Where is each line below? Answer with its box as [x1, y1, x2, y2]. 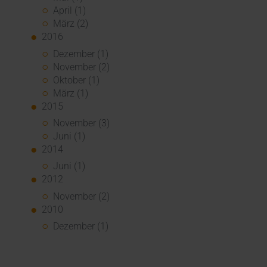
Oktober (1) [53, 74, 100, 86]
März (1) [53, 87, 89, 99]
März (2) [53, 18, 89, 30]
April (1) [53, 5, 86, 17]
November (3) [53, 117, 110, 129]
